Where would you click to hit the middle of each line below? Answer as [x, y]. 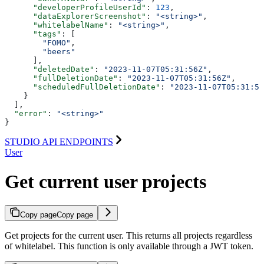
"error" [26, 114]
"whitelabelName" [57, 25]
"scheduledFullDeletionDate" [82, 87]
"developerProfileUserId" [75, 8]
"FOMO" [38, 43]
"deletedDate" [49, 70]
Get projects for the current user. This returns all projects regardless [128, 236]
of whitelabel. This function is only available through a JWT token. [129, 246]
